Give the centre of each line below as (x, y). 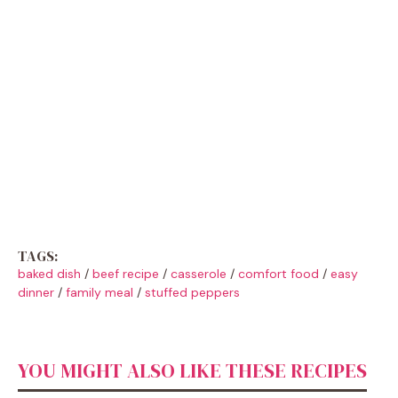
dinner (36, 292)
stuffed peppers (192, 292)
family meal (99, 292)
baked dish (49, 273)
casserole (199, 273)
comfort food (279, 273)
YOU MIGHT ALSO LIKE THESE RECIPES (192, 370)
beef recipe (126, 273)
